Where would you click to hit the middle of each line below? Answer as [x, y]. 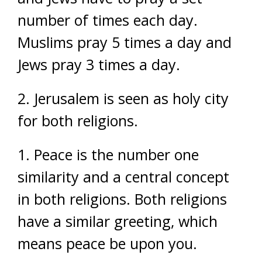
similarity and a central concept [123, 177]
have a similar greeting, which [118, 221]
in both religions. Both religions [122, 199]
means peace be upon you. [107, 243]
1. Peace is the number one [108, 154]
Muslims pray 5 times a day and [125, 42]
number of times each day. [108, 20]
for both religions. [78, 120]
